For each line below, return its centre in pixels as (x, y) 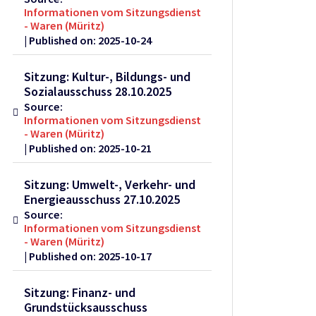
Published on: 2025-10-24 (91, 41)
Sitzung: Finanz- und (80, 293)
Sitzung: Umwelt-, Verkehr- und (110, 185)
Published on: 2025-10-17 (91, 256)
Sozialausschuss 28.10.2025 (98, 92)
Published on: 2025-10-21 (91, 148)
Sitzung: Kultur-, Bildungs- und (108, 77)
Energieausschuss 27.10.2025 (102, 200)
